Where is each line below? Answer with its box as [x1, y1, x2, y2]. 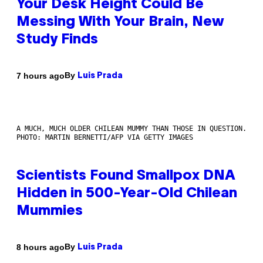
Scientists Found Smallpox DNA [16, 170, 235, 183]
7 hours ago [16, 70, 65, 80]
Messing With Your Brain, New [16, 16, 224, 29]
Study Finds [16, 33, 98, 47]
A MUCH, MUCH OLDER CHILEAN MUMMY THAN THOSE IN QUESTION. [16, 124, 247, 133]
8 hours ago [16, 242, 65, 252]
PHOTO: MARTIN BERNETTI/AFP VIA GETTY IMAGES [16, 133, 193, 142]
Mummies [16, 205, 83, 218]
